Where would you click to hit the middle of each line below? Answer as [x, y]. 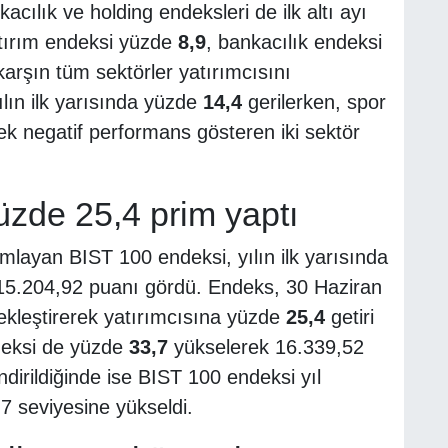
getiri [349, 317]
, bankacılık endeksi [293, 41]
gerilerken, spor [313, 101]
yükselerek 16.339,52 [265, 347]
